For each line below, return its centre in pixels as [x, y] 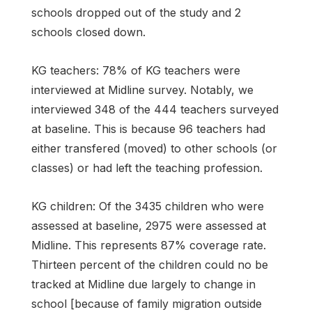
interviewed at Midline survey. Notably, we [142, 89]
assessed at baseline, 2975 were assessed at [149, 225]
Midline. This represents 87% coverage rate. [149, 245]
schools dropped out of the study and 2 [136, 12]
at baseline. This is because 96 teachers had [148, 128]
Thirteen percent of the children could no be [150, 264]
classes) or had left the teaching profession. [147, 167]
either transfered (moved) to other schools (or [154, 148]
